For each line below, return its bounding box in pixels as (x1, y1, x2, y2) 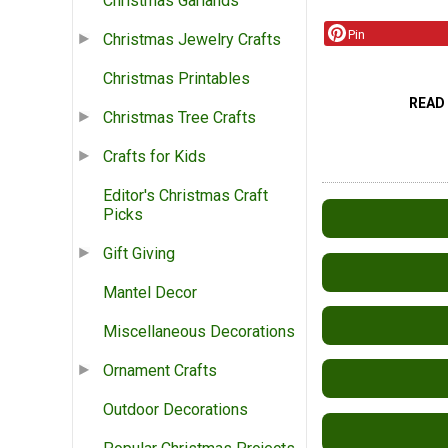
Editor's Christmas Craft (103, 186, 268, 206)
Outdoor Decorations (103, 400, 248, 420)
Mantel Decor (103, 283, 197, 303)
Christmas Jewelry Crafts (103, 30, 281, 50)
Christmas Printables (103, 69, 250, 89)
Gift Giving (103, 244, 175, 264)
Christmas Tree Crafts (103, 108, 256, 128)
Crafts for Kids (103, 147, 206, 167)
